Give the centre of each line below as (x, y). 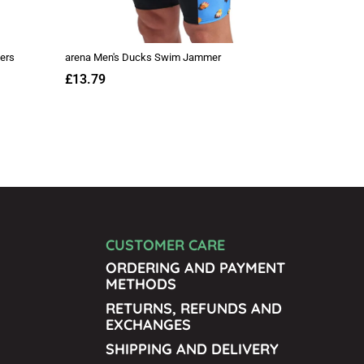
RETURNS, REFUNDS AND (194, 308)
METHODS (141, 284)
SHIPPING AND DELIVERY (192, 349)
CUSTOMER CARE (165, 245)
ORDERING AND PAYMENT (195, 267)
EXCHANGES (148, 324)
